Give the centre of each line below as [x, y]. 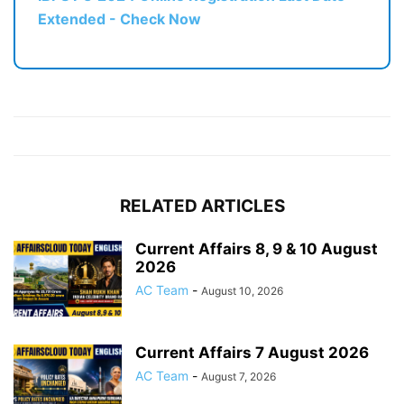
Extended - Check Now [119, 19]
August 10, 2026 [242, 291]
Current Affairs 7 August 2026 [252, 353]
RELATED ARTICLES [202, 207]
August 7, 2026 [239, 377]
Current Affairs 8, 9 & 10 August [257, 249]
